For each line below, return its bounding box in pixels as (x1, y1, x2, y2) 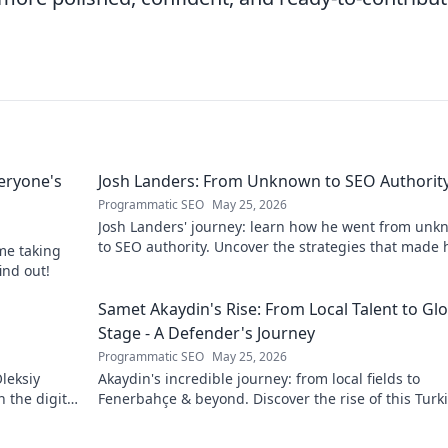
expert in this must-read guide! (98, 257, 308, 276)
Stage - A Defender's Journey (98, 322, 315, 344)
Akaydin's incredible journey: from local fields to (98, 369, 420, 388)
